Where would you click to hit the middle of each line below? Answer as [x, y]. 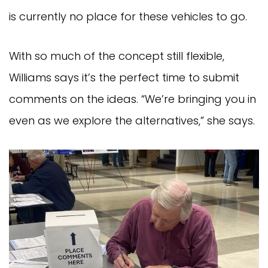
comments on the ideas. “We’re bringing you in [133, 99]
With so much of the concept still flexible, [117, 56]
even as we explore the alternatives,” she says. [132, 120]
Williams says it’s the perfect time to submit [124, 77]
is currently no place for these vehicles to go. [128, 16]
